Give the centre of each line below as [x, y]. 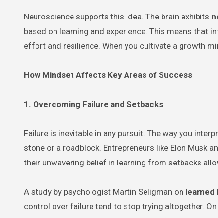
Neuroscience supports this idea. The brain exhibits [118, 16]
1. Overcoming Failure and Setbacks [93, 104]
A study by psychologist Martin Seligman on [105, 191]
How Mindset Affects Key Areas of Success [108, 75]
